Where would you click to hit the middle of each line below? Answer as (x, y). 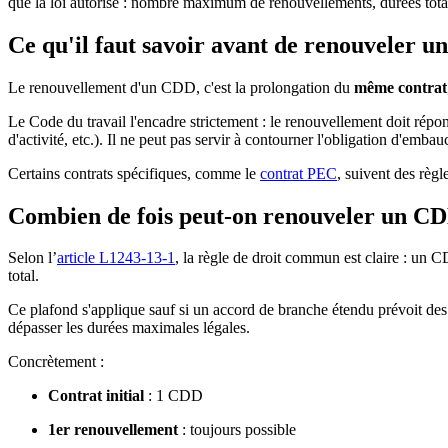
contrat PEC (298, 173)
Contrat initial (96, 396)
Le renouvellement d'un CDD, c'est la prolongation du (181, 87)
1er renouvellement (113, 430)
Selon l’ (32, 258)
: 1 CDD (173, 396)
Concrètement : (56, 362)
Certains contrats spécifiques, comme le (134, 173)
